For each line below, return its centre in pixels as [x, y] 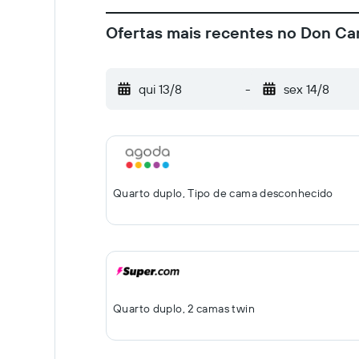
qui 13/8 [160, 89]
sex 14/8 [306, 89]
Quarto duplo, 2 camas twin [184, 309]
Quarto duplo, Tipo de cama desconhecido [223, 193]
